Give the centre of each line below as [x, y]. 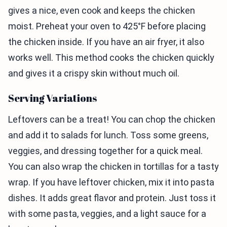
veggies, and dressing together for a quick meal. [105, 150]
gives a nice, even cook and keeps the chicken [102, 10]
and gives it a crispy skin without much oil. [94, 73]
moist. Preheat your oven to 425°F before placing [107, 26]
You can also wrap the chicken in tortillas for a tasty [113, 166]
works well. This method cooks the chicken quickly [111, 57]
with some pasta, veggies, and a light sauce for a [107, 213]
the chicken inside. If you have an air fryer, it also [106, 42]
